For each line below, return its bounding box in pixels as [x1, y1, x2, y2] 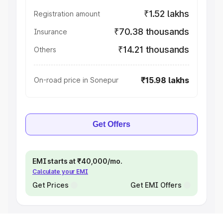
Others [34, 45, 56, 54]
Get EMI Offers [130, 181, 182, 189]
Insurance [34, 27, 67, 36]
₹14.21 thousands [117, 44, 189, 55]
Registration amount [34, 9, 100, 18]
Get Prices [32, 181, 69, 189]
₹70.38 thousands [113, 26, 189, 37]
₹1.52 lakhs [143, 8, 189, 19]
